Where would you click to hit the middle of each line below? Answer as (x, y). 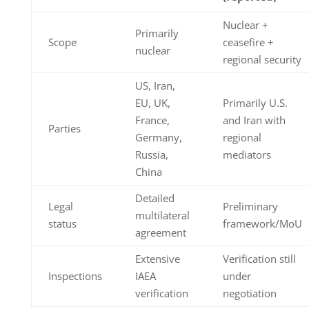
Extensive (157, 259)
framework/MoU (262, 224)
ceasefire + (248, 42)
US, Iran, (155, 86)
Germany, (158, 138)
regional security (262, 60)
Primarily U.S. (255, 103)
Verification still (259, 259)
